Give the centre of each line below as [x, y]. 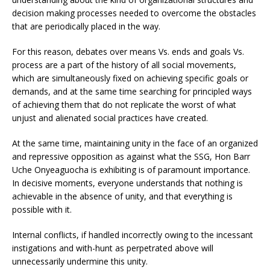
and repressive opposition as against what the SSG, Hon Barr [131, 156]
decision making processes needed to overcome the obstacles [134, 13]
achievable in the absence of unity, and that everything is [122, 196]
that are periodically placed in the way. [86, 26]
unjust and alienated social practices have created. [110, 118]
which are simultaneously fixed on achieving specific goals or [130, 78]
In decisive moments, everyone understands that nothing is [127, 183]
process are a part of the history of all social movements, [124, 65]
